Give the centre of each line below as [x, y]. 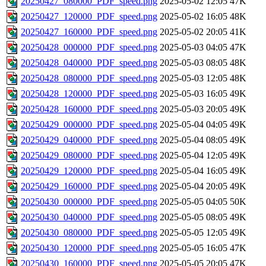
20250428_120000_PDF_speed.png [89, 94]
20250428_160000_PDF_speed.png [89, 109]
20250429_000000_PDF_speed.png [89, 125]
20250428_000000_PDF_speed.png [89, 47]
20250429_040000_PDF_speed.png [89, 140]
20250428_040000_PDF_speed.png [89, 63]
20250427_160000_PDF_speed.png [89, 32]
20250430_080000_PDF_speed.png [89, 233]
